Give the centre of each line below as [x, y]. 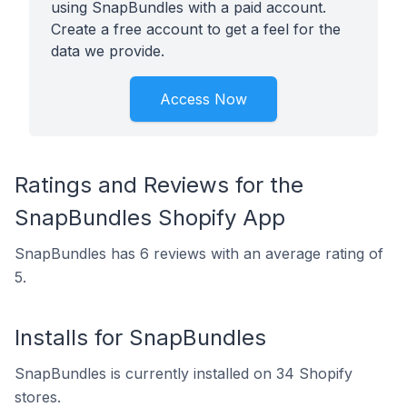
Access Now [203, 99]
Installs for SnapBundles [140, 338]
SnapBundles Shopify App [150, 218]
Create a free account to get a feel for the [196, 29]
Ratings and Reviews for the [159, 185]
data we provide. [108, 51]
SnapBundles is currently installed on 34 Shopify [184, 373]
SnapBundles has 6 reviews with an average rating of [199, 253]
